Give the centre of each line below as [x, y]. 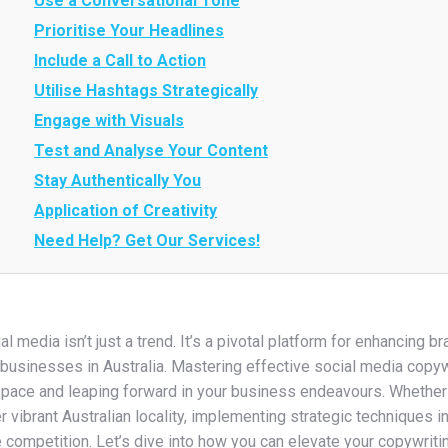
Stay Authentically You [117, 180]
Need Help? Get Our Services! [147, 240]
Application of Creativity [125, 210]
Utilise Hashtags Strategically [146, 90]
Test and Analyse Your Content [151, 150]
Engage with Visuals [109, 120]
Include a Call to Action [120, 60]
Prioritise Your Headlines [129, 30]
